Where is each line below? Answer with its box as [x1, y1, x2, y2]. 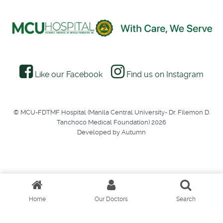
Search [176, 196, 196, 203]
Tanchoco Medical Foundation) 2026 [57, 118, 166, 126]
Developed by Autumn [77, 128, 146, 136]
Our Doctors [95, 196, 128, 203]
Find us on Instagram [126, 70, 204, 80]
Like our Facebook [35, 70, 103, 80]
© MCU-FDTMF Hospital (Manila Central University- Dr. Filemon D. [13, 109, 210, 116]
